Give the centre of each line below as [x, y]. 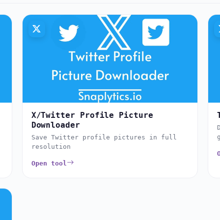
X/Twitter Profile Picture [92, 115]
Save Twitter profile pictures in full [104, 137]
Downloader [55, 125]
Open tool [49, 163]
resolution [51, 146]
